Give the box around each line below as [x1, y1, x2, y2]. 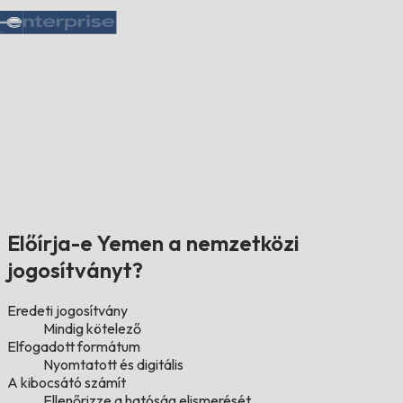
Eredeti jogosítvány [7, 301, 128, 320]
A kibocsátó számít [7, 373, 126, 392]
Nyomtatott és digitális [43, 355, 184, 374]
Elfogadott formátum [7, 337, 140, 356]
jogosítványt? [7, 256, 143, 284]
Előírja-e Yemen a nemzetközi [7, 229, 300, 257]
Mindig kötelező [43, 319, 141, 338]
